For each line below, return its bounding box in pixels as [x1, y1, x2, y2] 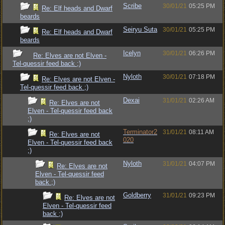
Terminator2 [123, 128, 157, 136]
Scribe [123, 2, 142, 10]
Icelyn [123, 49, 141, 57]
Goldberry [123, 191, 151, 199]
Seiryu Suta [123, 26, 157, 33]
